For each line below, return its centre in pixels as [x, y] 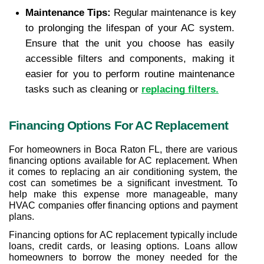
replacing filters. [180, 89]
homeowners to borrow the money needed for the [123, 257]
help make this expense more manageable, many [123, 194]
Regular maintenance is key [175, 12]
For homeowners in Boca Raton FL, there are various [123, 149]
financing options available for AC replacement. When [123, 160]
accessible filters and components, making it [130, 58]
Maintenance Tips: [70, 12]
